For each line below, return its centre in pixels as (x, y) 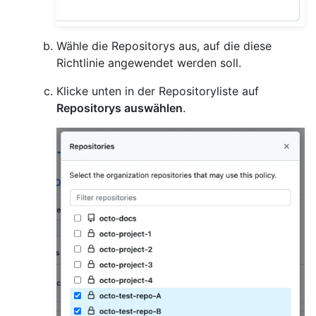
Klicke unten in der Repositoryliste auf (158, 91)
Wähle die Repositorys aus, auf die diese (164, 45)
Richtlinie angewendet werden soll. (149, 62)
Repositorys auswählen (120, 108)
